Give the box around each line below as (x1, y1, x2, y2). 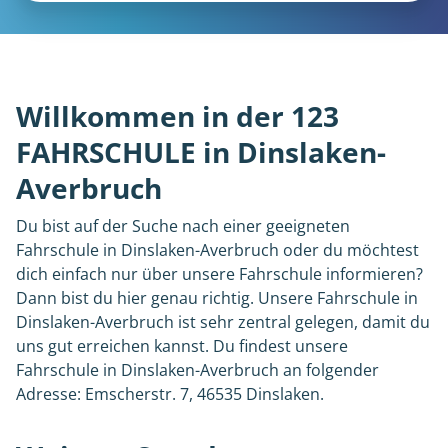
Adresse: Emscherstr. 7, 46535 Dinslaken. (16, 383, 324, 405)
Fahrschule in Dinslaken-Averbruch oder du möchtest (16, 239, 419, 261)
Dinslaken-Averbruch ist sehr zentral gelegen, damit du (16, 311, 430, 333)
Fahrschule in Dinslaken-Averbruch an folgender (16, 359, 379, 381)
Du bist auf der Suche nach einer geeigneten (16, 215, 350, 237)
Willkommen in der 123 (16, 97, 339, 135)
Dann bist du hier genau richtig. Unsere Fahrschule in (16, 287, 418, 309)
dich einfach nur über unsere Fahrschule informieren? (16, 263, 423, 285)
